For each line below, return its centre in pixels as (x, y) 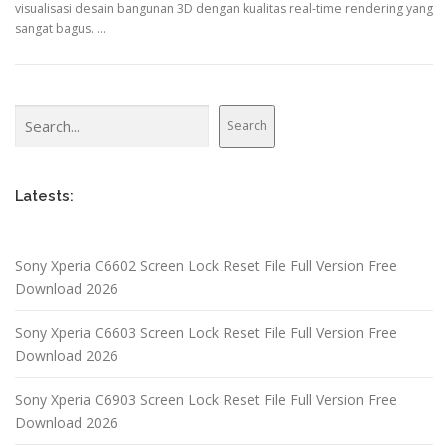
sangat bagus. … (60, 28)
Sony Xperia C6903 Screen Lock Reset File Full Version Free (206, 399)
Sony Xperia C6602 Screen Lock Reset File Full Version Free (206, 265)
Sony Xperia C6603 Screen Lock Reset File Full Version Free (206, 332)
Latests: (44, 195)
